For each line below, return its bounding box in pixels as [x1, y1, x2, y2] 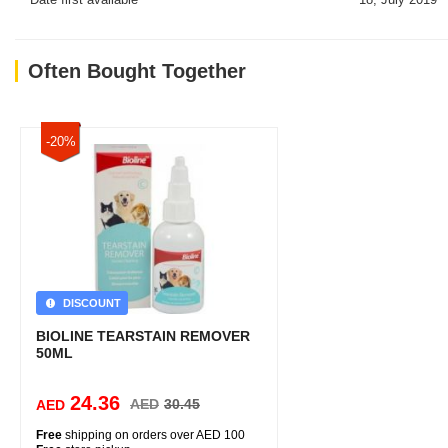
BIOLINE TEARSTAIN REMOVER [36, 328, 250, 344]
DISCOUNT [57, 297, 122, 309]
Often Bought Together [28, 60, 246, 82]
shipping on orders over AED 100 [62, 428, 245, 442]
